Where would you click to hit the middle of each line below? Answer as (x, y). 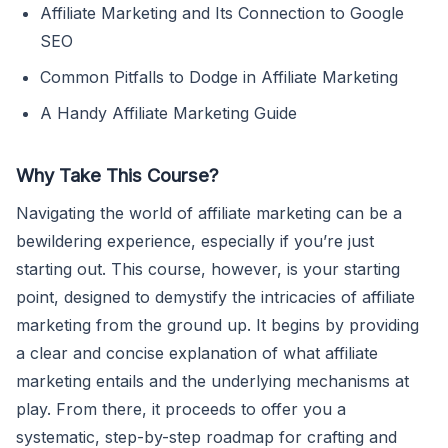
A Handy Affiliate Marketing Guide (168, 113)
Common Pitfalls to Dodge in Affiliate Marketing (219, 77)
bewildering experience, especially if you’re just (195, 241)
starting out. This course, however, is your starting (208, 269)
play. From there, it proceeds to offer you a (181, 409)
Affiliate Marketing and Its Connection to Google (222, 13)
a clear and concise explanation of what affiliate (197, 353)
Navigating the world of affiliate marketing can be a (209, 213)
